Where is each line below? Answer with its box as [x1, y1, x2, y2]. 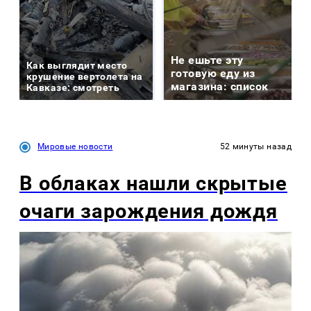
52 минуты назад [219, 141, 292, 151]
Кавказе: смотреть [26, 81, 120, 93]
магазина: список [171, 79, 269, 93]
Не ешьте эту [171, 53, 244, 67]
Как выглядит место [26, 59, 128, 71]
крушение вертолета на [26, 70, 143, 82]
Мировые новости [37, 141, 113, 151]
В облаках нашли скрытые [19, 171, 287, 195]
